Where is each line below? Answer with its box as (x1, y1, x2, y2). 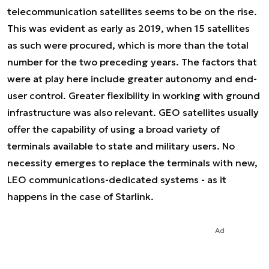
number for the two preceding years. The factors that (7, 56, 257, 68)
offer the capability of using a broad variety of (7, 123, 220, 135)
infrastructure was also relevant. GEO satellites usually (7, 106, 259, 118)
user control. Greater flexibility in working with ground (7, 89, 260, 101)
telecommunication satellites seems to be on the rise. (7, 5, 257, 17)
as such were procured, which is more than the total (7, 39, 249, 51)
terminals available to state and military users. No (7, 140, 235, 152)
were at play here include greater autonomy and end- (7, 73, 257, 85)
